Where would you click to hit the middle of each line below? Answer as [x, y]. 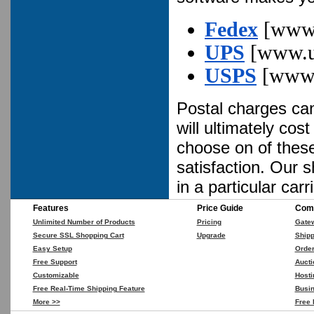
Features [50, 208]
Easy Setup [52, 248]
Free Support [55, 262]
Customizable [56, 275]
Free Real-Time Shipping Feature [89, 288]
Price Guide [220, 208]
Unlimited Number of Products [84, 222]
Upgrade [211, 235]
